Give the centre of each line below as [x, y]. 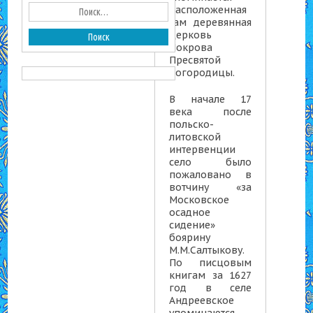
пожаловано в [211, 175]
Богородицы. [202, 73]
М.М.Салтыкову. [207, 250]
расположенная [208, 10]
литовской [195, 137]
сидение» [192, 225]
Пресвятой [195, 60]
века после [211, 112]
